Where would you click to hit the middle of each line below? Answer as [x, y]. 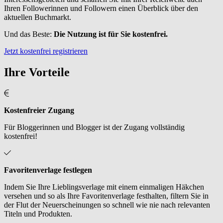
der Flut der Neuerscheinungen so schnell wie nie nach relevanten [107, 205]
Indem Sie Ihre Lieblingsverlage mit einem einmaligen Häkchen [104, 187]
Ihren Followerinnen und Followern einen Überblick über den [101, 8]
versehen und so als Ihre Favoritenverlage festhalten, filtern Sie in [106, 196]
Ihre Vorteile [37, 72]
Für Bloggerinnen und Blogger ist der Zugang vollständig [94, 127]
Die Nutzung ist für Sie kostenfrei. [111, 34]
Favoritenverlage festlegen [48, 170]
